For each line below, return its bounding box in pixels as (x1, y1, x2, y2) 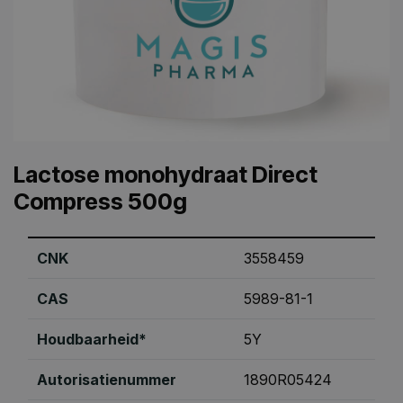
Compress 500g (13, 187, 187, 215)
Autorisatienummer (37, 370, 176, 389)
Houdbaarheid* (37, 329, 147, 348)
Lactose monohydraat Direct (13, 160, 318, 188)
